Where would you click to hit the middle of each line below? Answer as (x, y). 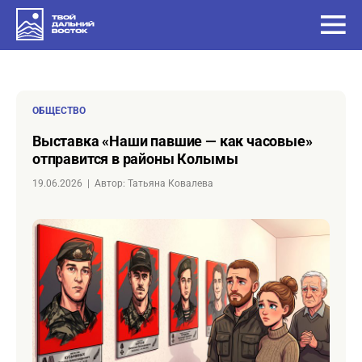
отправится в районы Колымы (135, 159)
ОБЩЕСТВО (59, 111)
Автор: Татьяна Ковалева (157, 183)
